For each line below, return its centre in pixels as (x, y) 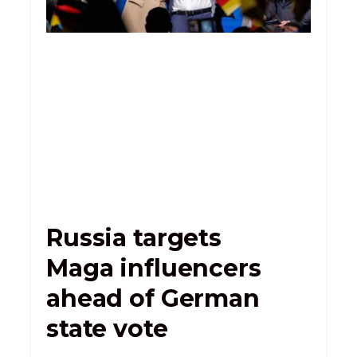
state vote (107, 328)
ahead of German (153, 298)
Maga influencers (153, 268)
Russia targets (134, 237)
